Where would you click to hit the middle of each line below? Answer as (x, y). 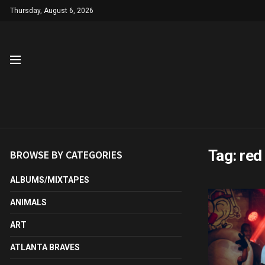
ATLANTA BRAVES (45, 247)
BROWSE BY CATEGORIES (66, 155)
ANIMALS (28, 202)
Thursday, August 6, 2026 (52, 11)
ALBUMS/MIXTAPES (50, 180)
